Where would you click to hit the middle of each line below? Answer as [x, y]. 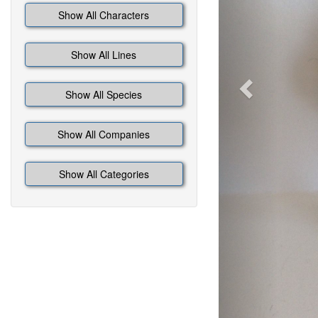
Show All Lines [104, 55]
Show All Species [104, 94]
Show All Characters [104, 15]
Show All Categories [104, 174]
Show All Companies [104, 134]
